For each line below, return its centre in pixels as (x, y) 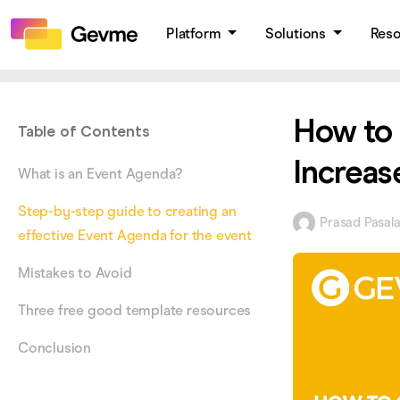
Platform (196, 33)
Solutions (297, 33)
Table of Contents (84, 132)
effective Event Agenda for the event (135, 235)
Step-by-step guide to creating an (127, 211)
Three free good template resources (135, 310)
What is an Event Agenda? (100, 174)
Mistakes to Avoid (75, 273)
